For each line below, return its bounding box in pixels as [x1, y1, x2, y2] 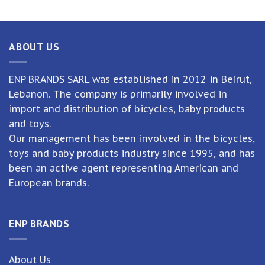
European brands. [9, 176, 89, 189]
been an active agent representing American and [9, 161, 238, 174]
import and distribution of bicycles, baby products [9, 102, 245, 115]
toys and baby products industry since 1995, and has [9, 147, 255, 159]
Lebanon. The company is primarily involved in [9, 88, 227, 100]
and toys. [9, 117, 51, 130]
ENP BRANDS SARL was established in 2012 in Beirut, [9, 73, 252, 85]
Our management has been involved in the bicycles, [9, 132, 255, 144]
